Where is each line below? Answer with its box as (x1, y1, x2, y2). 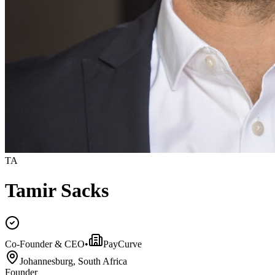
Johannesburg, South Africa (20, 255, 127, 266)
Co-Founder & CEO (5, 238, 85, 249)
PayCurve (103, 238, 142, 249)
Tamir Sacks (5, 179, 109, 202)
